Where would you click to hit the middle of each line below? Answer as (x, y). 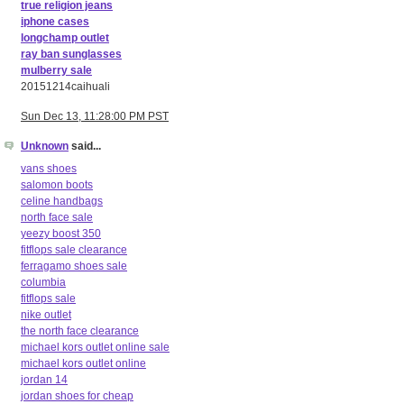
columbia (43, 282)
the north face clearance (80, 331)
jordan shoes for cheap (77, 395)
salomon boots (57, 184)
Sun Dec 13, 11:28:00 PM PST (95, 116)
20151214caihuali (65, 86)
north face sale (57, 217)
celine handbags (62, 201)
